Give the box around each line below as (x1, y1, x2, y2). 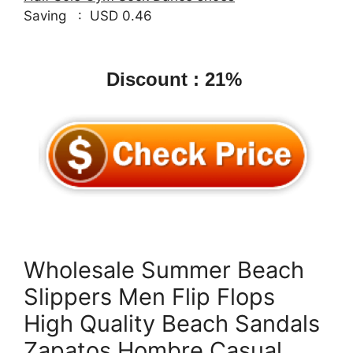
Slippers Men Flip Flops (24, 282, 275, 310)
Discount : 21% (106, 69, 247, 90)
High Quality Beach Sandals (24, 309, 320, 337)
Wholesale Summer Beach (24, 255, 304, 284)
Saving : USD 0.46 (24, 7, 152, 24)
